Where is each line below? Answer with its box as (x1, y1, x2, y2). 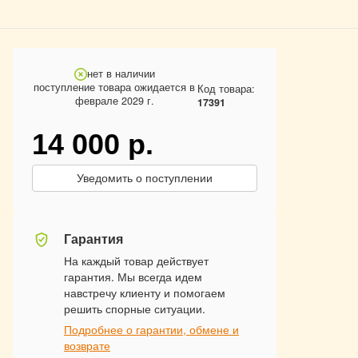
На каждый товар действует (64, 253, 209, 268)
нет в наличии (86, 66, 155, 81)
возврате (64, 337, 110, 353)
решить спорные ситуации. (64, 300, 205, 316)
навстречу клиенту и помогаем (64, 284, 225, 300)
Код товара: (197, 81, 255, 96)
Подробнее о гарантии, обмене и (64, 321, 239, 337)
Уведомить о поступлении (77, 172, 213, 185)
